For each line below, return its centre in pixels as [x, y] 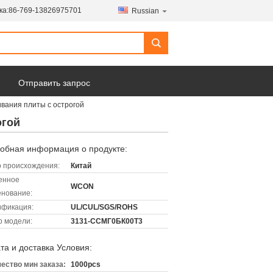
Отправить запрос [54, 83]
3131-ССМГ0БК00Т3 [107, 221]
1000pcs [86, 264]
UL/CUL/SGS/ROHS [104, 207]
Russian [145, 11]
